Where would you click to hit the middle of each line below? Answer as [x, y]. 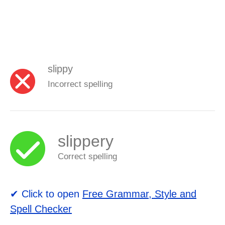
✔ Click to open [46, 194]
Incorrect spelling [80, 84]
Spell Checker [41, 209]
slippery [86, 141]
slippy [60, 69]
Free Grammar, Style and [139, 194]
